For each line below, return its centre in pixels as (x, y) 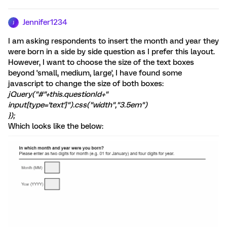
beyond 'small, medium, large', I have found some (95, 73)
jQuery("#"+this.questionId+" (58, 94)
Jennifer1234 (45, 22)
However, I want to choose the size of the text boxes (101, 62)
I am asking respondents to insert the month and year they (113, 41)
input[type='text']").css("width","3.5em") (78, 105)
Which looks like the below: (56, 126)
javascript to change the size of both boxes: (86, 84)
